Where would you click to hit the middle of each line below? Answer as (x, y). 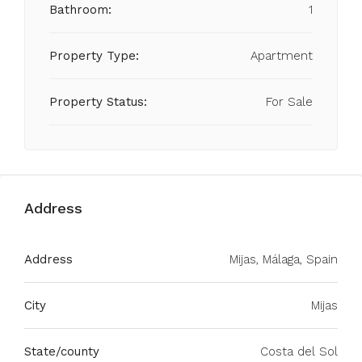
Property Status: (98, 102)
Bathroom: (80, 10)
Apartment (282, 56)
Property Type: (94, 56)
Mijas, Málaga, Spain (284, 259)
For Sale (289, 102)
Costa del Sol (299, 351)
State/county (62, 351)
